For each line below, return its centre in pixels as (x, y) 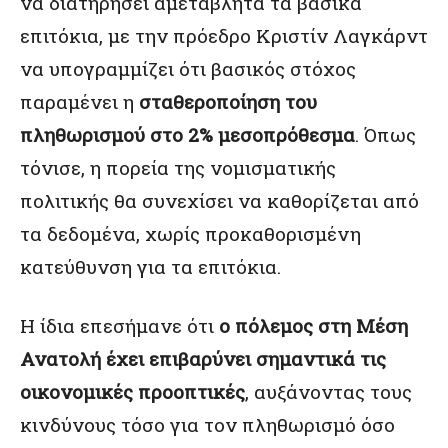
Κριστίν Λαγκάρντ (342, 35)
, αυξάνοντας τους (328, 391)
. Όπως (385, 134)
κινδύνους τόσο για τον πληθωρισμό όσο (207, 424)
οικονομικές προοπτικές (132, 391)
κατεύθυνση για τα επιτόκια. (150, 266)
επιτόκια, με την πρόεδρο (138, 35)
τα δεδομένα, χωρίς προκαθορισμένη (190, 233)
